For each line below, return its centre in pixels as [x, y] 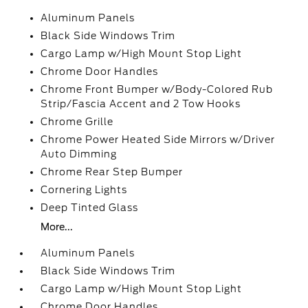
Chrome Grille [77, 122]
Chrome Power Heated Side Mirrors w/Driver [158, 140]
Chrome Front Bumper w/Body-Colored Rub [157, 89]
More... [57, 227]
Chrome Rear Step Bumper [112, 172]
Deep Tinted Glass [90, 208]
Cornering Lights [84, 190]
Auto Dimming [79, 154]
